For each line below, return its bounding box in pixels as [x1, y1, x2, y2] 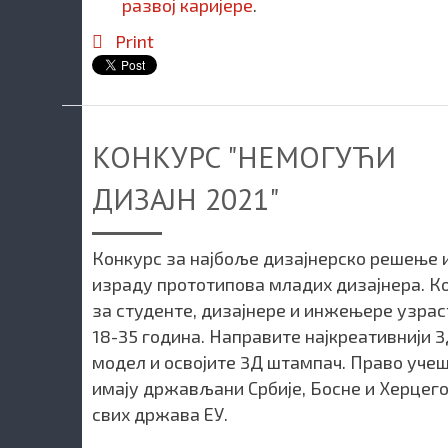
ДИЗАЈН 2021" [92, 179, 279, 219]
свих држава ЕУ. [92, 403, 228, 426]
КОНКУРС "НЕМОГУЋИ [92, 137, 396, 177]
